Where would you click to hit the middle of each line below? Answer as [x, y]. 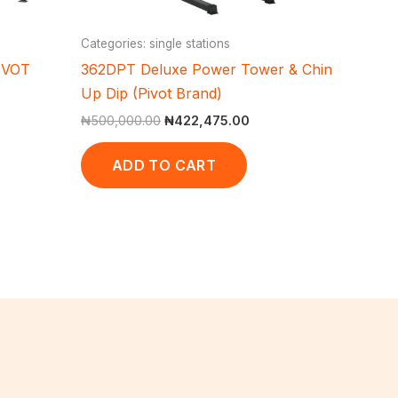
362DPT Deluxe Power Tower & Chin [207, 69]
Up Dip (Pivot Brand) [151, 93]
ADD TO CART [164, 165]
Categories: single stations [155, 43]
